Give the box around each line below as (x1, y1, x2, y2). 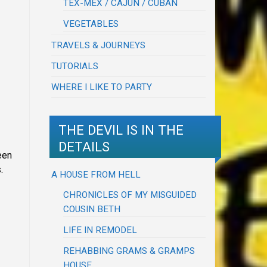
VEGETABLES (63, 18, 119, 30)
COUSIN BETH (63, 203, 121, 215)
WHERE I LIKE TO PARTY (51, 82, 153, 93)
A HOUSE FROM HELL (51, 169, 141, 180)
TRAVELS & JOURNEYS (51, 40, 146, 51)
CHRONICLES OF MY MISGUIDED (63, 189, 197, 200)
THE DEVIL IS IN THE (58, 122, 184, 138)
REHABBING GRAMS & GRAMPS (63, 245, 195, 256)
